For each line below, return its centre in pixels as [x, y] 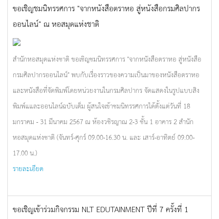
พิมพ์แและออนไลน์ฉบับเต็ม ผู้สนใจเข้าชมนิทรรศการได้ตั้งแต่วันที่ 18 [101, 106]
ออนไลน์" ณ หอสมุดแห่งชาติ [56, 23]
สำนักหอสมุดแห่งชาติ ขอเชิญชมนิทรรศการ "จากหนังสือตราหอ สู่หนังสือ [107, 59]
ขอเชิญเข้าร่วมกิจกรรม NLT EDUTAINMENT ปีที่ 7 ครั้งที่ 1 [100, 209]
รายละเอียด [28, 168]
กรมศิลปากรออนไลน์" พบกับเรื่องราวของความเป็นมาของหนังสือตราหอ [106, 74]
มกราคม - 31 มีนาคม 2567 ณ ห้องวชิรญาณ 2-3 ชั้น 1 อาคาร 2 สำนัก [103, 121]
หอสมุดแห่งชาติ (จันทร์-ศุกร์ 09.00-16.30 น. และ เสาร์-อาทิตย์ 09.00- [104, 137]
